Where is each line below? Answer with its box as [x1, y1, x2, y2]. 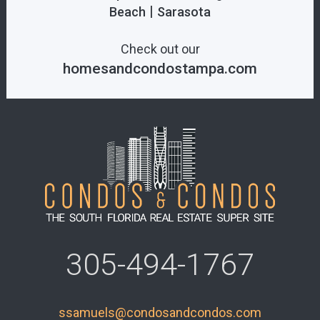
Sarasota [157, 4, 211, 20]
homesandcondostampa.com [63, 60, 257, 78]
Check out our [120, 41, 200, 57]
